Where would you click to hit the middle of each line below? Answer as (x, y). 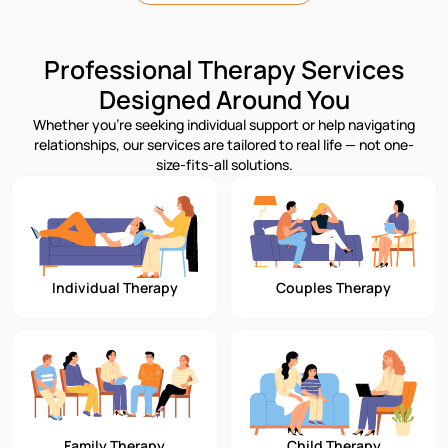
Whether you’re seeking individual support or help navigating (224, 124)
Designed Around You (224, 99)
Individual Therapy (114, 287)
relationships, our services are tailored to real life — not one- (224, 144)
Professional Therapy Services (224, 69)
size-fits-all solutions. (224, 164)
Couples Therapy (333, 287)
